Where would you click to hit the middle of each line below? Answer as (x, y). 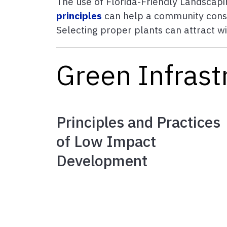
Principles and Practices (138, 122)
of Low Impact (106, 141)
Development (102, 160)
